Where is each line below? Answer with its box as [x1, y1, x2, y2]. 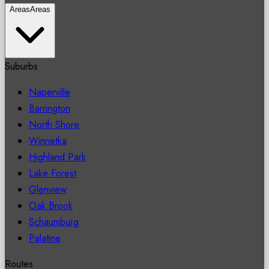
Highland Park [29, 150, 86, 164]
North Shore [29, 118, 79, 131]
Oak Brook [29, 199, 73, 213]
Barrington [29, 101, 70, 115]
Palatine [29, 231, 61, 245]
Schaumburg [29, 215, 79, 229]
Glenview [29, 183, 67, 196]
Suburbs [5, 59, 38, 73]
